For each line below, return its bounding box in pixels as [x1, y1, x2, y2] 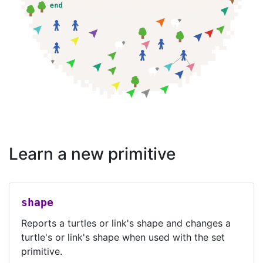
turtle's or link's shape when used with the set [21, 231, 225, 243]
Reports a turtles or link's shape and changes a [21, 217, 231, 229]
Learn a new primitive [9, 144, 176, 164]
